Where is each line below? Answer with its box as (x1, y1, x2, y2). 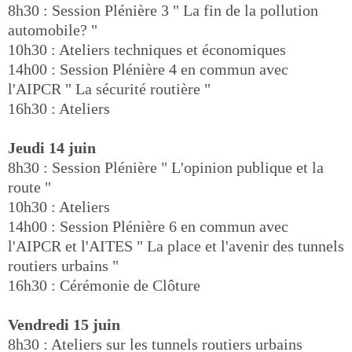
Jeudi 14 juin (8, 139, 96, 156)
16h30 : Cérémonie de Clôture (8, 277, 200, 294)
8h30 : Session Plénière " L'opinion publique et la (8, 159, 324, 176)
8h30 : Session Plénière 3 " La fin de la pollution (8, 2, 318, 19)
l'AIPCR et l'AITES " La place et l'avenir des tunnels (8, 237, 344, 255)
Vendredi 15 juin (8, 316, 120, 333)
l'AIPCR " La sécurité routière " (8, 80, 211, 97)
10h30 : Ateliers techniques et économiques (8, 41, 286, 58)
